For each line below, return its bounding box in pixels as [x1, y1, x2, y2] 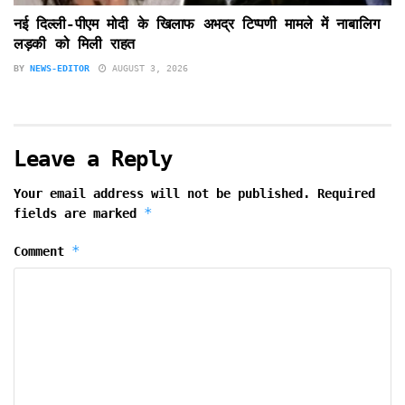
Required [317, 185, 375, 201]
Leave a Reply [14, 146, 173, 172]
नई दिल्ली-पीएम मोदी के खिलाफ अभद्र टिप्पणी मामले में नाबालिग [14, 14, 380, 33]
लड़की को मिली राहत [14, 34, 136, 52]
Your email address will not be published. [14, 185, 310, 201]
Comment [14, 243, 71, 259]
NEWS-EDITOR [30, 62, 89, 73]
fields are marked [14, 205, 144, 221]
